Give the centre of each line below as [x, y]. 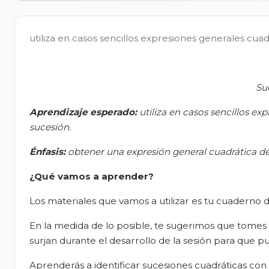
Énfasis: [49, 151]
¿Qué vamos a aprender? [92, 176]
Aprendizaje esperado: [83, 112]
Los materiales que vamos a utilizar [110, 201]
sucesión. [50, 127]
